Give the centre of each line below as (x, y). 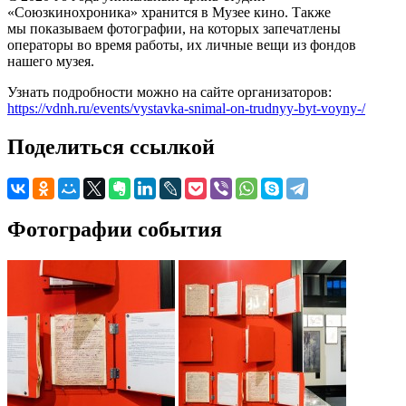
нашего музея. (51, 61)
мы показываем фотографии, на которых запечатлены (174, 28)
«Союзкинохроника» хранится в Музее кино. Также (169, 12)
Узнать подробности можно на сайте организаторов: (169, 92)
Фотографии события (115, 229)
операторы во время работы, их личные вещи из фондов (182, 44)
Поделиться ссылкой (111, 146)
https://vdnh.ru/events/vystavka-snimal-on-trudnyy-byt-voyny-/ (186, 108)
